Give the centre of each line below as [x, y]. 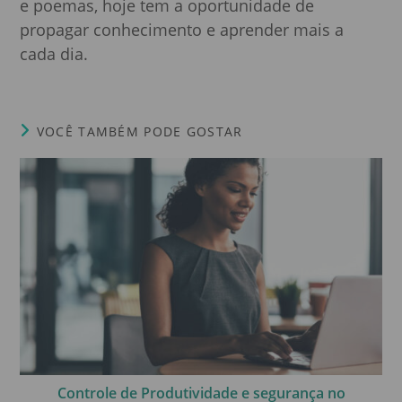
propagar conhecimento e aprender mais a [182, 29]
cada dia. [54, 53]
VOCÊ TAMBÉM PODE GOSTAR [140, 131]
